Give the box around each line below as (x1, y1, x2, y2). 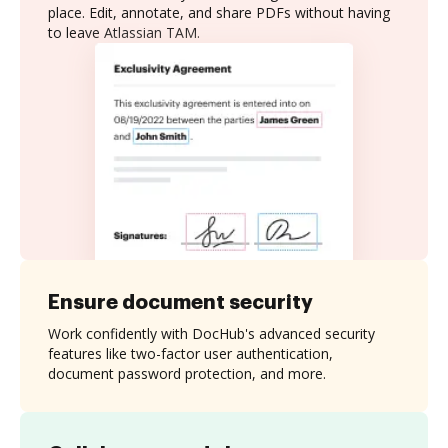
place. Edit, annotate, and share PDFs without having (48, 3, 390, 22)
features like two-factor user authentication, (48, 343, 333, 363)
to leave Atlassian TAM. (48, 23, 200, 42)
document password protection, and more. (48, 363, 326, 383)
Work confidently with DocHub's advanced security (48, 323, 375, 343)
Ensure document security (48, 291, 313, 312)
